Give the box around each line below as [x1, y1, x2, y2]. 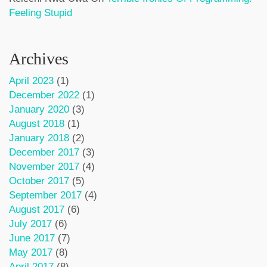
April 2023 [9, 75, 54, 86]
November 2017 [9, 161, 79, 172]
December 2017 [9, 147, 79, 158]
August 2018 [9, 118, 64, 129]
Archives [9, 49, 69, 68]
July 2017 [9, 218, 52, 229]
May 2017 [9, 247, 52, 258]
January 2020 [9, 104, 69, 115]
